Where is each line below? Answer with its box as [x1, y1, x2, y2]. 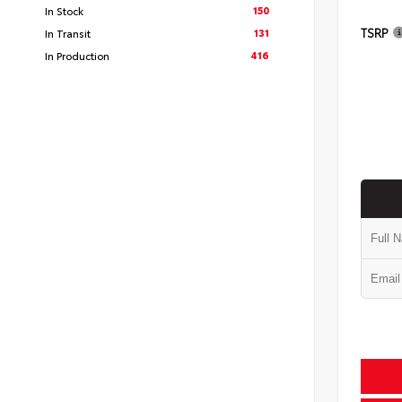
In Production [45, 48, 109, 63]
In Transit [45, 25, 91, 40]
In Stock [45, 3, 83, 18]
